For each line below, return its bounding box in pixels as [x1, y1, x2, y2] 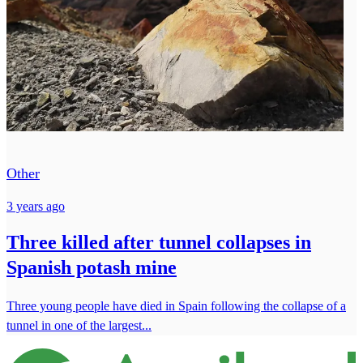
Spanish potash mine [6, 256, 177, 278]
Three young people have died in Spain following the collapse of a [6, 298, 346, 313]
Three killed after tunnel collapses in [6, 231, 311, 253]
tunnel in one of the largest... [6, 318, 152, 332]
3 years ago [6, 199, 65, 213]
